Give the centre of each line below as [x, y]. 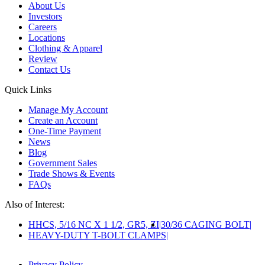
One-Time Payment [65, 131]
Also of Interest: [35, 204]
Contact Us [49, 69]
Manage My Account [68, 109]
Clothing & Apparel [65, 48]
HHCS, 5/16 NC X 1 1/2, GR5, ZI [94, 224]
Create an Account [63, 120]
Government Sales [63, 163]
